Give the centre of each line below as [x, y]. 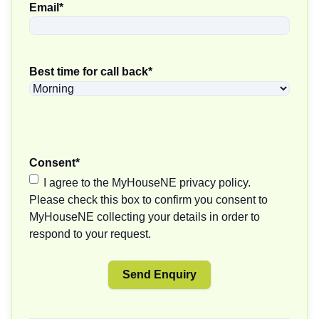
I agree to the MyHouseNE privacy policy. [147, 183]
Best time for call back [89, 72]
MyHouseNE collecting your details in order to [145, 217]
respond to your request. [90, 234]
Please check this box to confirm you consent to [148, 200]
